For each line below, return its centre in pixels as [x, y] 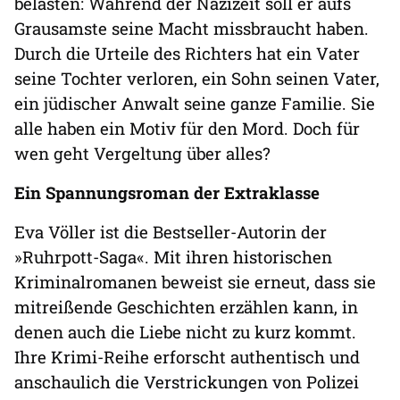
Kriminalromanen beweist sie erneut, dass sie [195, 282]
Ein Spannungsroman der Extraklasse [167, 193]
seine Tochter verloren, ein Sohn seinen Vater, [197, 79]
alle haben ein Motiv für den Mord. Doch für [187, 129]
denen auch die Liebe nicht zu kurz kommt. [185, 332]
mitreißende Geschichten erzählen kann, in [186, 307]
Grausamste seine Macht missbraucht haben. [192, 29]
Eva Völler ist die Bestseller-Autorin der [171, 232]
